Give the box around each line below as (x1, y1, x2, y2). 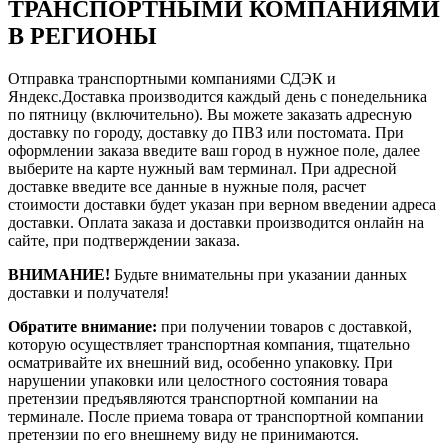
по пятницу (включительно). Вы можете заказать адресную (8, 105, 412, 123)
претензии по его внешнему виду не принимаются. (8, 425, 359, 443)
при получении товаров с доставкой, (157, 317, 412, 335)
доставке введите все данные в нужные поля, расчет (8, 177, 366, 195)
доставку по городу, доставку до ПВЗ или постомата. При (8, 123, 404, 141)
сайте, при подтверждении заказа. (8, 231, 240, 249)
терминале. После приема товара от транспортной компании (8, 407, 424, 425)
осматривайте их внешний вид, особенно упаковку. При (8, 353, 393, 371)
